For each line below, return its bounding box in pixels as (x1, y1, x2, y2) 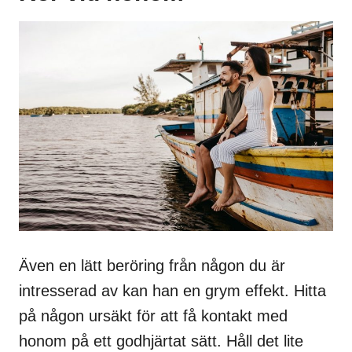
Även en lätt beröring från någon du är (19, 256, 285, 274)
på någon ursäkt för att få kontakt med (19, 306, 288, 324)
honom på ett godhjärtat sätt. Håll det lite (19, 332, 303, 350)
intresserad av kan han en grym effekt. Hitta (19, 281, 326, 299)
